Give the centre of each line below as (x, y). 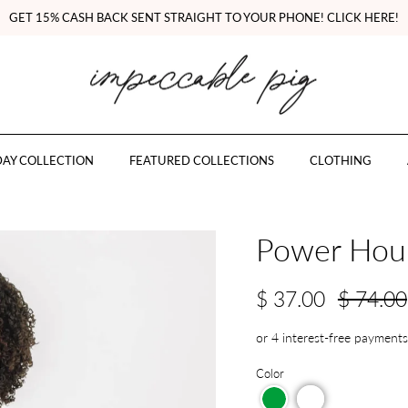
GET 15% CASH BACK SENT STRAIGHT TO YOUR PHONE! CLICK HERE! (204, 17)
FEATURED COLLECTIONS (201, 160)
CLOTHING (340, 160)
